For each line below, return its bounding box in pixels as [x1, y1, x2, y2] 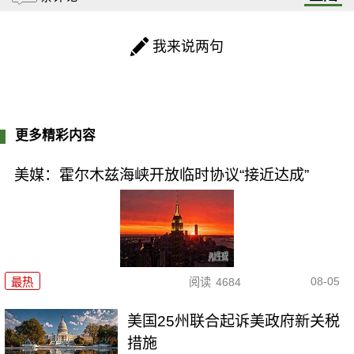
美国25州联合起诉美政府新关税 [127, 312, 341, 330]
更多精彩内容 [15, 127, 96, 143]
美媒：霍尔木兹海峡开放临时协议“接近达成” [13, 166, 309, 183]
